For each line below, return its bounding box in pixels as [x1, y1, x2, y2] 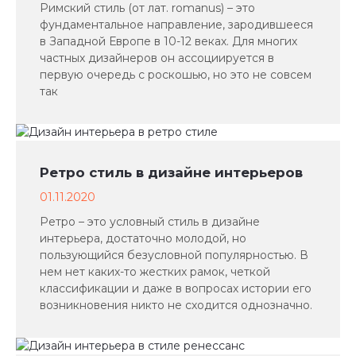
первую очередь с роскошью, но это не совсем [40, 68, 311, 82]
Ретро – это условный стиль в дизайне [40, 215, 260, 229]
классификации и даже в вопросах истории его [40, 281, 311, 296]
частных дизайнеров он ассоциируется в [40, 51, 274, 65]
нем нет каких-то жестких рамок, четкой [40, 265, 270, 279]
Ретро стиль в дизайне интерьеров [40, 164, 303, 180]
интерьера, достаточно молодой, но [40, 231, 246, 246]
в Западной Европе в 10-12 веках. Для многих [40, 34, 297, 48]
